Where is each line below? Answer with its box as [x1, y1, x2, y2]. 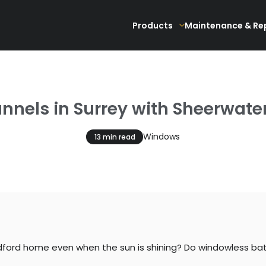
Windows [142, 130, 180, 142]
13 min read [94, 131, 135, 142]
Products [132, 19, 173, 31]
